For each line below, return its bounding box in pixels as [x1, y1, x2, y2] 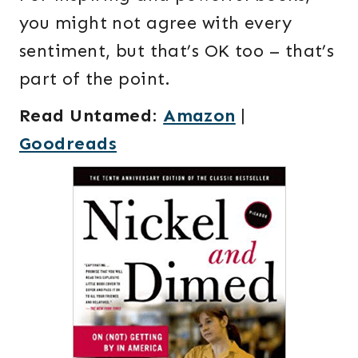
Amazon [163, 105, 236, 127]
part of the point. [19, 67, 171, 89]
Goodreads [19, 133, 117, 155]
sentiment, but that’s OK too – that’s [19, 39, 335, 62]
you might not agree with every [19, 11, 292, 34]
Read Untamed [19, 105, 153, 127]
